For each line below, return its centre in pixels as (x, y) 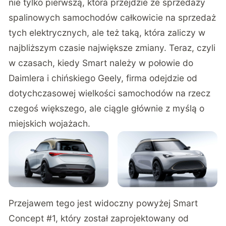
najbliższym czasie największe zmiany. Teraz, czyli (112, 47)
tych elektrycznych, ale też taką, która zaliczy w (107, 32)
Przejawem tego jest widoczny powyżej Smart (103, 203)
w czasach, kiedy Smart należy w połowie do (101, 63)
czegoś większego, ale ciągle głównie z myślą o (107, 108)
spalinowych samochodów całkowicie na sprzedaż (112, 17)
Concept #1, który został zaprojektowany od (99, 218)
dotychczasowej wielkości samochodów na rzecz (110, 93)
